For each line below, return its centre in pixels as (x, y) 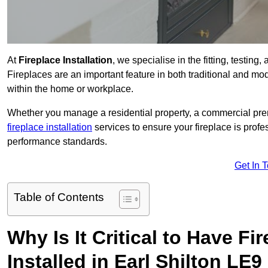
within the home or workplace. (70, 89)
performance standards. (57, 142)
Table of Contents (59, 197)
